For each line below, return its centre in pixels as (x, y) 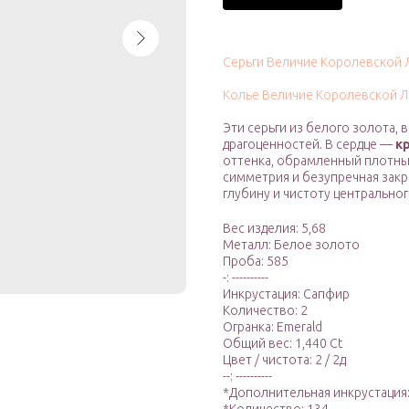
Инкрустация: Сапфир (286, 294)
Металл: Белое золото (291, 245)
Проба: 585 (256, 262)
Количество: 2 (265, 311)
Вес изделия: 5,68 (274, 229)
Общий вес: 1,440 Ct (283, 344)
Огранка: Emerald (273, 327)
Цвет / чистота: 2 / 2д (284, 360)
